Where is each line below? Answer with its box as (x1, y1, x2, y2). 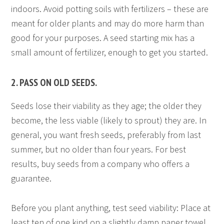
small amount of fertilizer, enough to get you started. (11, 46, 208, 58)
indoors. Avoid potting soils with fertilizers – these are (11, 3, 209, 15)
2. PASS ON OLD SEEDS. (11, 76, 97, 89)
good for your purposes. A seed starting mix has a (11, 32, 195, 44)
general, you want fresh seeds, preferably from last (11, 129, 201, 141)
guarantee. (11, 172, 52, 184)
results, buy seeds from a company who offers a (11, 158, 190, 170)
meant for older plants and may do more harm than (11, 17, 204, 29)
